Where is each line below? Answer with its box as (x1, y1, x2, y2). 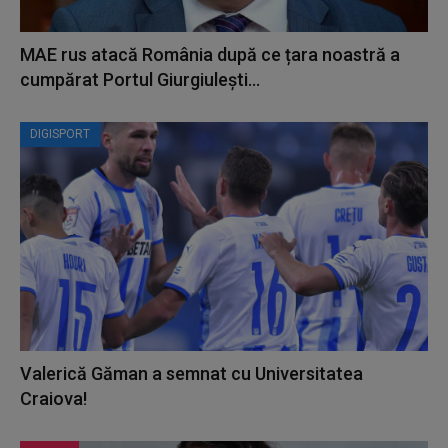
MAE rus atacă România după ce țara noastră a (20, 44, 400, 66)
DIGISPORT (30, 127, 90, 142)
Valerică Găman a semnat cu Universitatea (20, 362, 363, 384)
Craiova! (20, 387, 87, 409)
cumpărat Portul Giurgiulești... (20, 69, 260, 91)
